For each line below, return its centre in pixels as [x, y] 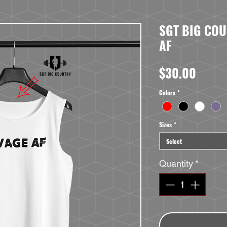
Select [174, 141]
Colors [167, 92]
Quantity [176, 164]
